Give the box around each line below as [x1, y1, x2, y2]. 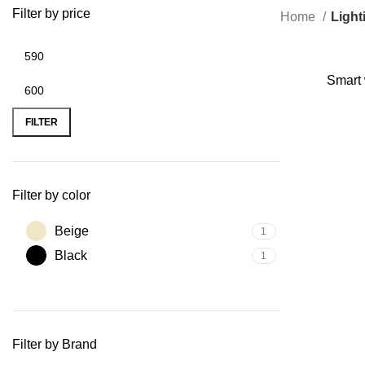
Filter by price [12, 7, 90, 20]
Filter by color [12, 188, 90, 202]
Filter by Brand [12, 337, 97, 351]
